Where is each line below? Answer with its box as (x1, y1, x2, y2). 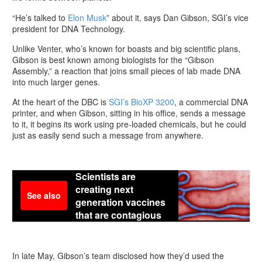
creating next (75, 182, 133, 196)
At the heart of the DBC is (12, 96, 109, 108)
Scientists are (75, 170, 136, 184)
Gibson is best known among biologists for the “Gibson (12, 53, 214, 65)
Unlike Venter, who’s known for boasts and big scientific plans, (12, 42, 240, 54)
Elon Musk (68, 11, 106, 23)
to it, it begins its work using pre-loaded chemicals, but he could (12, 118, 246, 130)
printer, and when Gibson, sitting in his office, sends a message (12, 107, 246, 119)
